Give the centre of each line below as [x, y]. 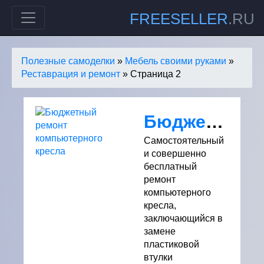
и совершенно [175, 154]
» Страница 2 [151, 74]
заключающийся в [183, 218]
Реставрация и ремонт [71, 74]
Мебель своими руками [176, 61]
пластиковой [171, 244]
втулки [158, 257]
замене [160, 231]
